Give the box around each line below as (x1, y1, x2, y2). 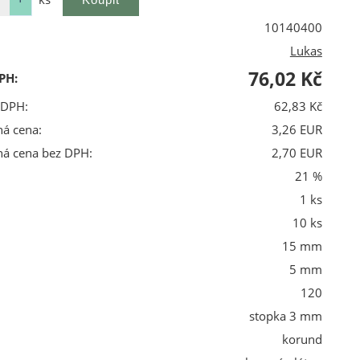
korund (281, 330, 322, 348)
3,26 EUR (271, 121, 322, 138)
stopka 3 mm (248, 307, 322, 325)
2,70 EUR (271, 144, 322, 162)
